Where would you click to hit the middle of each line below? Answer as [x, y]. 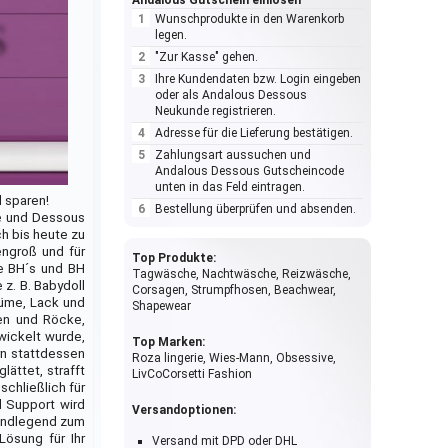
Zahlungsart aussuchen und [233, 155]
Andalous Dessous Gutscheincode [249, 171]
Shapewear [161, 306]
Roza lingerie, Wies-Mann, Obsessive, [234, 358]
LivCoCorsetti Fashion [192, 374]
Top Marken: [168, 342]
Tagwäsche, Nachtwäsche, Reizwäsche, [241, 274]
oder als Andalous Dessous [231, 95]
